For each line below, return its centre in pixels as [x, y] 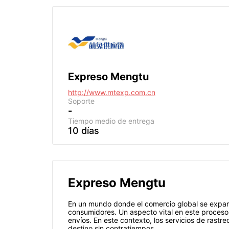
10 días [84, 131]
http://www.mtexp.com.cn [112, 92]
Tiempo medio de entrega [111, 121]
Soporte [81, 101]
